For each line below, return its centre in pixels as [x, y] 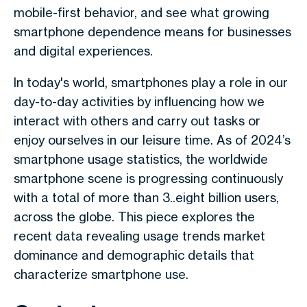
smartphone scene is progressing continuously [148, 178]
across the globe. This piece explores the [134, 217]
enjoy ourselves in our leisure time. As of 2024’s [152, 140]
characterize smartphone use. [101, 274]
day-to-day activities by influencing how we [139, 101]
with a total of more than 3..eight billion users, [146, 197]
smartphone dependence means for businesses [152, 32]
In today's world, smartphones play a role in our [151, 82]
